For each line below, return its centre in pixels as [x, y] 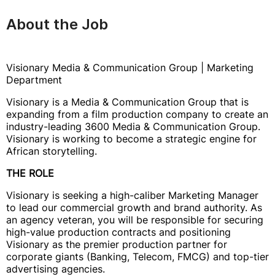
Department [34, 80]
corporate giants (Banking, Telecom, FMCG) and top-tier [137, 257]
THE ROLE [30, 173]
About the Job [57, 24]
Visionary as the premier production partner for [117, 244]
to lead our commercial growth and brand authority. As [134, 207]
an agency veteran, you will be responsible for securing [135, 220]
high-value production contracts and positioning [118, 232]
